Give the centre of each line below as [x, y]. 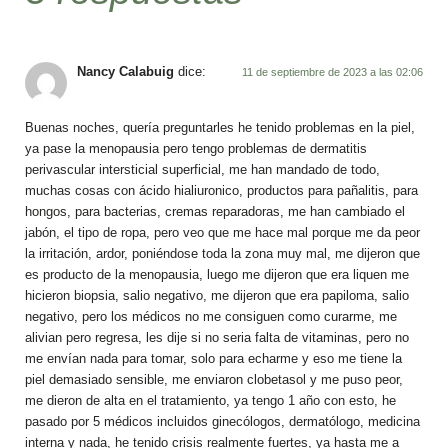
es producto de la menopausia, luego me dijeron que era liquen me [217, 274]
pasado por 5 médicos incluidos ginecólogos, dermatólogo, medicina [222, 421]
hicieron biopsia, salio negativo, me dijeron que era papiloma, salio [217, 295]
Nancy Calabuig [125, 71]
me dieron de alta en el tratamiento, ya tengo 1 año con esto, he [210, 400]
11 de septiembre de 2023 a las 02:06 [332, 71]
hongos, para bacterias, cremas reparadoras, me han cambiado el [215, 211]
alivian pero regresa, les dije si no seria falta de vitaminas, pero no [217, 337]
